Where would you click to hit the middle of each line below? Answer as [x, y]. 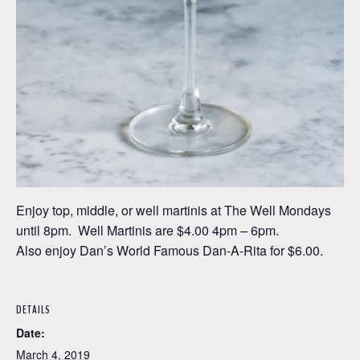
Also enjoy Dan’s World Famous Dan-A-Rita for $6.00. [170, 251]
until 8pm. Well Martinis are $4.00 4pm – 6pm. [147, 231]
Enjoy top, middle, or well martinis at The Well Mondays [174, 211]
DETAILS [33, 310]
